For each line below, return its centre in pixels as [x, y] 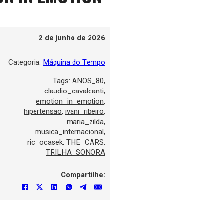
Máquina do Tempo [74, 62]
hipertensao [43, 111]
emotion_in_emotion [70, 101]
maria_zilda [85, 121]
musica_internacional [69, 132]
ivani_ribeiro [84, 111]
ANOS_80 [88, 81]
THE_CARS [85, 142]
